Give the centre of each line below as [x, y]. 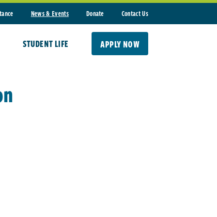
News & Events [50, 13]
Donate [95, 13]
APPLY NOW [120, 44]
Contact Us [135, 13]
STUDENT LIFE [46, 44]
